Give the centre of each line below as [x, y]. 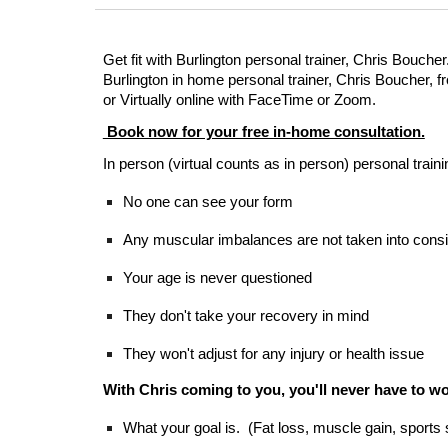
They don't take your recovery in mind [245, 316]
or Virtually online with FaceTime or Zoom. [239, 100]
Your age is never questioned [217, 278]
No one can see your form [207, 202]
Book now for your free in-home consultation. [263, 132]
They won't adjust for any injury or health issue [273, 354]
